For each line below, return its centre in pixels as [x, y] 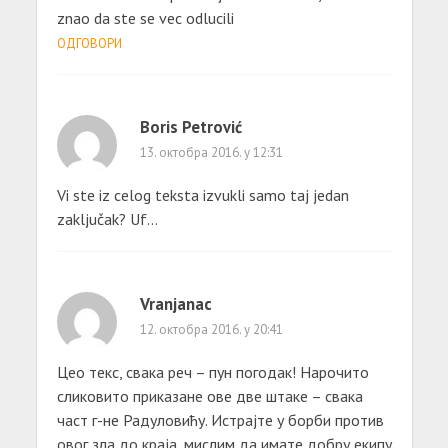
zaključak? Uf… [107, 218]
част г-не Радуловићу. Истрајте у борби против [220, 419]
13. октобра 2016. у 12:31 [211, 152]
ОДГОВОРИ [89, 43]
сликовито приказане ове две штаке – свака [209, 395]
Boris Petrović [190, 126]
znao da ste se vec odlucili [145, 17]
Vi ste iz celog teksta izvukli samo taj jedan [202, 194]
